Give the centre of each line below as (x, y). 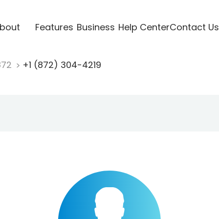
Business (96, 27)
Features (54, 27)
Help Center (144, 27)
